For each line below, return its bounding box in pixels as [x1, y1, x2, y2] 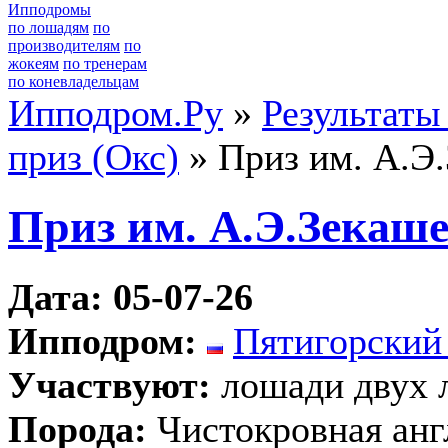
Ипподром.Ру [8, 92, 223, 134]
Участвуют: [8, 363, 211, 406]
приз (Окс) [8, 136, 179, 178]
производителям [8, 37, 120, 54]
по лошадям [8, 19, 89, 36]
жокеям [8, 55, 59, 72]
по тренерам [63, 55, 147, 72]
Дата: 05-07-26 [8, 275, 253, 318]
